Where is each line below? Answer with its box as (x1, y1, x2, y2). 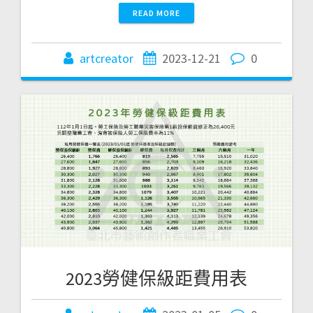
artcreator (79, 50, 133, 67)
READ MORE (133, 8, 180, 19)
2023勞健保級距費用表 (66, 266, 247, 290)
